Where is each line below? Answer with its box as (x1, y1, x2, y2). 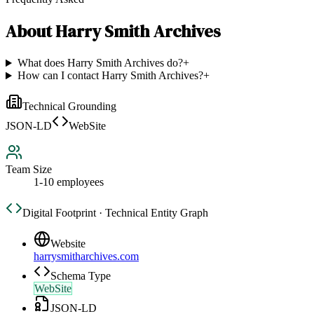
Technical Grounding (22, 100, 116, 113)
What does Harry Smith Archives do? (17, 57, 183, 69)
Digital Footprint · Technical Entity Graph (22, 207, 208, 219)
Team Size (6, 163, 52, 176)
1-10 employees (34, 176, 104, 189)
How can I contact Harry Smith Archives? (17, 69, 203, 82)
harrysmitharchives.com (34, 250, 139, 263)
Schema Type (50, 270, 111, 282)
